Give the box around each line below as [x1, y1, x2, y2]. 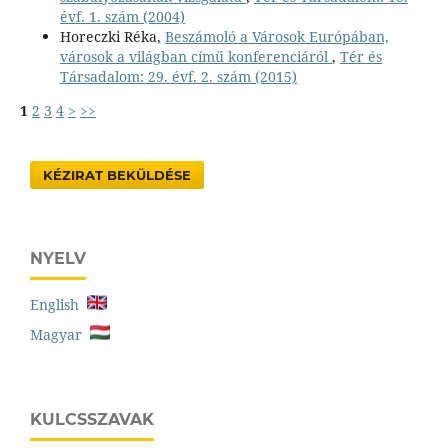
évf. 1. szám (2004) [59, 7, 185, 27]
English [30, 295, 87, 315]
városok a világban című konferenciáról [59, 47, 332, 67]
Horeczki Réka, [59, 27, 165, 47]
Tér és [339, 47, 382, 67]
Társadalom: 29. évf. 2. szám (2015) [59, 67, 297, 87]
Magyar [30, 325, 90, 345]
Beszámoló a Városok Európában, [164, 27, 389, 47]
